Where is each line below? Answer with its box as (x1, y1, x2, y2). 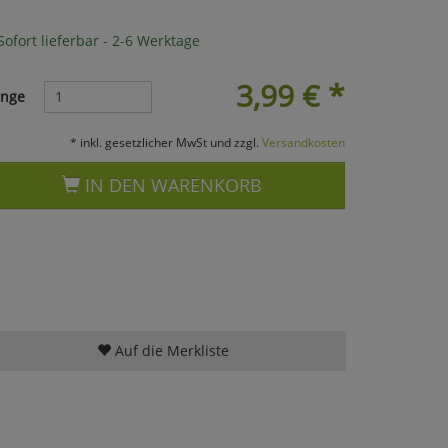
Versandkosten (261, 133, 345, 150)
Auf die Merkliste (110, 340, 229, 360)
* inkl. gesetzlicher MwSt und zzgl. (69, 133, 262, 150)
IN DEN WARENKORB (80, 172, 263, 197)
